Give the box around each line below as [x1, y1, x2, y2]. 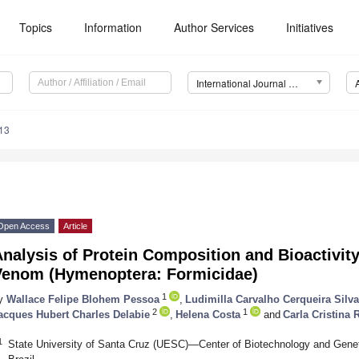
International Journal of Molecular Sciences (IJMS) [288, 76, 298, 91]
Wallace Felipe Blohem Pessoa [6, 292, 159, 305]
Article [63, 221, 87, 232]
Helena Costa [175, 308, 240, 321]
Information [84, 19, 143, 35]
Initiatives [286, 19, 334, 35]
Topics [19, 19, 53, 35]
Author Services [174, 19, 255, 35]
